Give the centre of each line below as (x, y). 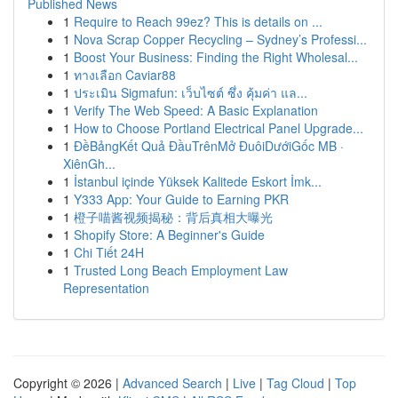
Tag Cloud (295, 383)
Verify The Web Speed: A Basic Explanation (196, 110)
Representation (106, 288)
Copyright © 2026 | (68, 383)
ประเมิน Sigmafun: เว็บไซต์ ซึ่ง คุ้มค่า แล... (191, 92)
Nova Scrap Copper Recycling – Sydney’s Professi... (220, 39)
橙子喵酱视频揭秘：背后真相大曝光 (173, 217)
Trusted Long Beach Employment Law (181, 270)
